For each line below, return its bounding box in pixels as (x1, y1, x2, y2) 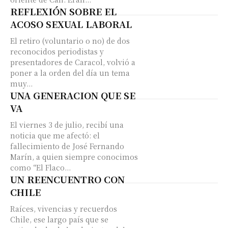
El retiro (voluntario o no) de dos (10, 36, 130, 46)
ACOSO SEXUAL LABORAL (10, 17, 132, 31)
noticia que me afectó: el (10, 130, 100, 140)
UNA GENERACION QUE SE (10, 89, 135, 102)
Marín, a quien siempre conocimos (10, 152, 138, 162)
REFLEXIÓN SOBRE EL (10, 5, 117, 18)
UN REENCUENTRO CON (10, 173, 125, 186)
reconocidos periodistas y (10, 46, 104, 56)
